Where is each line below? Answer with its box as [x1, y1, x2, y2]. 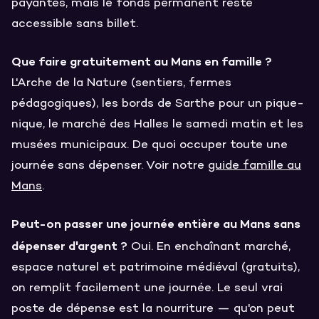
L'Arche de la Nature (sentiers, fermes [11, 75, 231, 90]
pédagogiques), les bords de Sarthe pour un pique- [11, 96, 304, 111]
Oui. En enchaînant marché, [127, 239, 291, 254]
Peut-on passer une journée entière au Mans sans [11, 215, 300, 231]
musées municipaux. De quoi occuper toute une [11, 137, 288, 152]
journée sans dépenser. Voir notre [11, 158, 208, 173]
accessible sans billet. [11, 16, 138, 31]
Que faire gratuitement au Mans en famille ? [11, 53, 272, 69]
